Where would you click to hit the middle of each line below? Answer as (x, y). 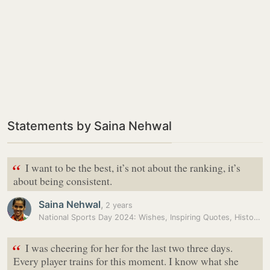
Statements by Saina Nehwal (89, 126)
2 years (118, 205)
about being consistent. (63, 181)
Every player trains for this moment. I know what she (126, 261)
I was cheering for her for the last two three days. (129, 248)
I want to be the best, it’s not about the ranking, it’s (133, 168)
